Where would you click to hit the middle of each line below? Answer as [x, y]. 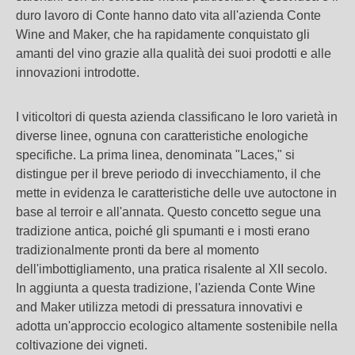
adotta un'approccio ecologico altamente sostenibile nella [177, 326]
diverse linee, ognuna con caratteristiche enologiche [162, 136]
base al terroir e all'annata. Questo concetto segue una [168, 212]
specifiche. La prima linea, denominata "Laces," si [155, 155]
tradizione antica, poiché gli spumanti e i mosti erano [163, 231]
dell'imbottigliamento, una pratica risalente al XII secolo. [172, 269]
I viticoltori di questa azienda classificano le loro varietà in [177, 117]
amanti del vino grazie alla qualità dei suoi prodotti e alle [174, 53]
